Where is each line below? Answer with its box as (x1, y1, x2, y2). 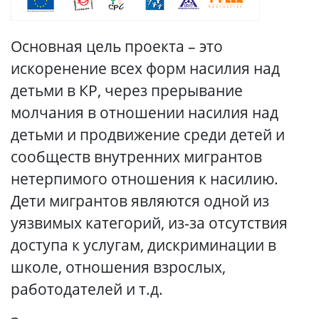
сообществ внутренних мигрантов (11, 146, 262, 167)
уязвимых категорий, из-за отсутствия (11, 212, 288, 234)
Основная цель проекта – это (11, 36, 223, 57)
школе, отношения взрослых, (11, 256, 226, 278)
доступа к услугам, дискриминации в (11, 234, 276, 256)
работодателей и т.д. (11, 278, 163, 300)
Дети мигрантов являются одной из (11, 190, 269, 211)
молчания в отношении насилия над (11, 102, 278, 123)
